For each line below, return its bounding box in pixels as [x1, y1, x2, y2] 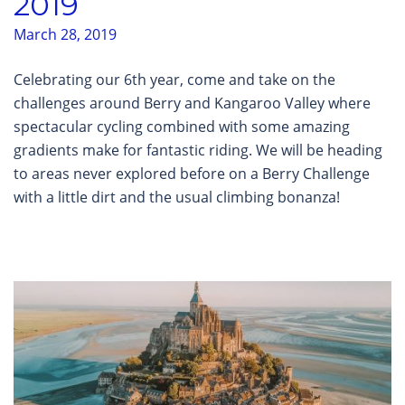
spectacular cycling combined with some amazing [14, 117, 350, 137]
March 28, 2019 [14, 24, 117, 45]
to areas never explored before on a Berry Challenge [14, 164, 370, 184]
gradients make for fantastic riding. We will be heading [14, 140, 382, 161]
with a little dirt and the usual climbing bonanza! [14, 187, 340, 208]
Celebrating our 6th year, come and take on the [14, 70, 335, 90]
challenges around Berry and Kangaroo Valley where [14, 93, 371, 114]
